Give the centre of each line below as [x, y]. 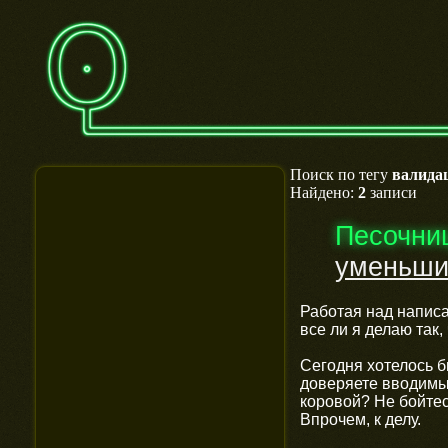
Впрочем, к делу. [360, 419]
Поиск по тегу [341, 174]
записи [391, 192]
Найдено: [324, 192]
